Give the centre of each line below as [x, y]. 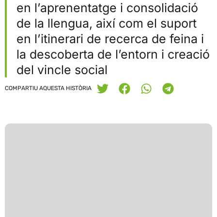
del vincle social [62, 70]
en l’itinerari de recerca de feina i [110, 39]
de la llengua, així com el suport [107, 23]
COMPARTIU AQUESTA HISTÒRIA [48, 88]
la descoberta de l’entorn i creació [113, 54]
